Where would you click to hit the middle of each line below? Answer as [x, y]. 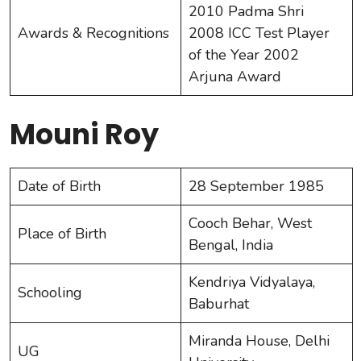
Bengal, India [231, 245]
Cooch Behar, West [250, 223]
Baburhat [219, 303]
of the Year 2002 [244, 54]
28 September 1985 [256, 186]
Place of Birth [62, 233]
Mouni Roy [84, 134]
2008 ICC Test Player [259, 33]
